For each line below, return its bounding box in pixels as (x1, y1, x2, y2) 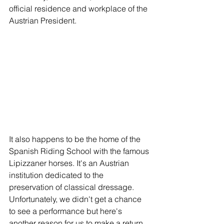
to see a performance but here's (9, 205, 124, 216)
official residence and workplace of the (9, 3, 149, 13)
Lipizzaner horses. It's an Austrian (9, 157, 131, 168)
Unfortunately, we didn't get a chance (9, 193, 143, 204)
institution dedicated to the (9, 169, 105, 180)
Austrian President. (9, 15, 78, 25)
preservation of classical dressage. (9, 181, 138, 192)
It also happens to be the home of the (9, 133, 142, 144)
